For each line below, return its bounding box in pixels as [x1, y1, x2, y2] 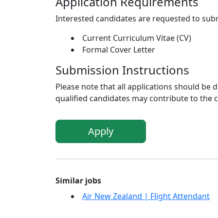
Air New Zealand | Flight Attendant [82, 191, 210, 202]
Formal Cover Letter [82, 44, 155, 55]
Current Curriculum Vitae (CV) [82, 33, 191, 44]
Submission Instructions [55, 62, 189, 78]
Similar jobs [55, 175, 101, 186]
